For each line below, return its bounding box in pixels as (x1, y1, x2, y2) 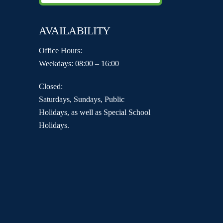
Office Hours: (39, 46, 83, 55)
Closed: (39, 82, 63, 91)
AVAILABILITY (39, 24, 111, 37)
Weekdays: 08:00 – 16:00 (39, 59, 119, 68)
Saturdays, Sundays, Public (39, 95, 125, 104)
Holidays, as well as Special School (39, 108, 151, 117)
